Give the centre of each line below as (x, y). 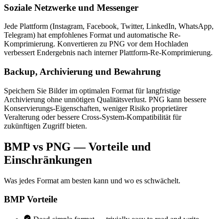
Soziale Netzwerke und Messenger (71, 7)
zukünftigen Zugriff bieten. (45, 126)
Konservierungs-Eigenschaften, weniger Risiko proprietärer (96, 108)
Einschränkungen (48, 160)
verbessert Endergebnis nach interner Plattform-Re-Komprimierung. (108, 53)
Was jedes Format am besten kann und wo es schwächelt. (92, 180)
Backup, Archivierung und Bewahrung (82, 72)
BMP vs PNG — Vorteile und (77, 146)
